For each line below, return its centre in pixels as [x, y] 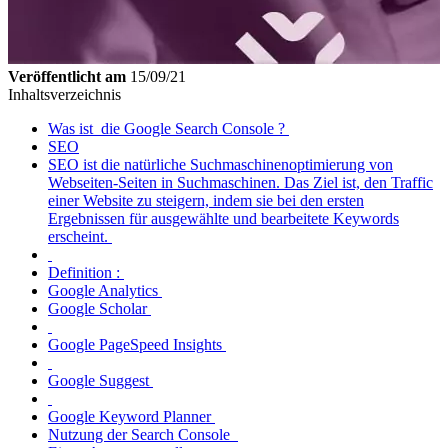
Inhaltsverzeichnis [64, 94]
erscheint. [80, 236]
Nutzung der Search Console [143, 434]
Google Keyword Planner [131, 416]
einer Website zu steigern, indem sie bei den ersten [206, 200]
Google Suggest [100, 380]
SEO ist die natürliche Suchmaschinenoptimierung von [220, 164]
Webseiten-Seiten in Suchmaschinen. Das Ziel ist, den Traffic [240, 182]
